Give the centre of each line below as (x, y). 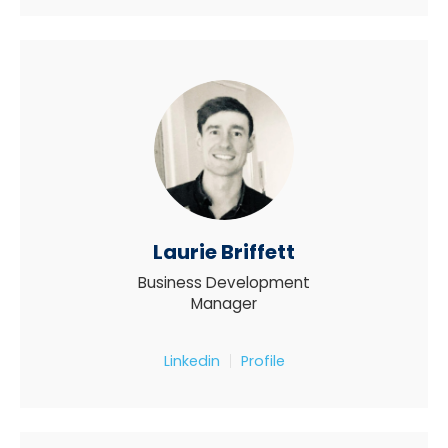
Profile (262, 361)
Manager (224, 304)
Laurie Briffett (224, 252)
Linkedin (191, 361)
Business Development (224, 283)
